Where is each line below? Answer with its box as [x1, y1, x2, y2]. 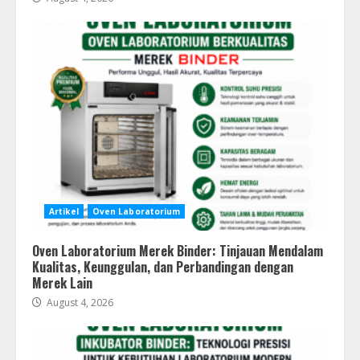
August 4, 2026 [44, 296, 113, 310]
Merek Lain [32, 273, 92, 293]
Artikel [49, 206, 79, 218]
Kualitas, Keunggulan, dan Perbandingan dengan [32, 257, 293, 277]
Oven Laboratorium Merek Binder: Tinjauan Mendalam [32, 241, 323, 261]
